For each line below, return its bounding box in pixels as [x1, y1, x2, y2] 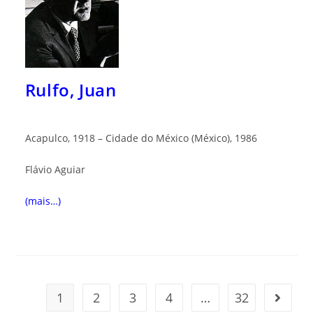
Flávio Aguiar [24, 163, 85, 177]
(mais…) [24, 194, 61, 208]
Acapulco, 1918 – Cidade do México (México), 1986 [24, 131, 257, 145]
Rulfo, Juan [24, 78, 117, 102]
